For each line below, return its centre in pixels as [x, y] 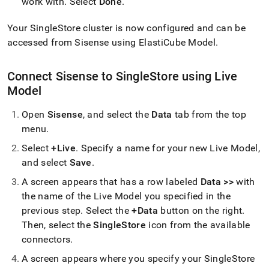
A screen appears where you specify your [113, 258]
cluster [98, 28]
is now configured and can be [179, 28]
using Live [208, 76]
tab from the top [209, 114]
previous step [51, 210]
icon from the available [198, 225]
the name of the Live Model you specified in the [126, 196]
